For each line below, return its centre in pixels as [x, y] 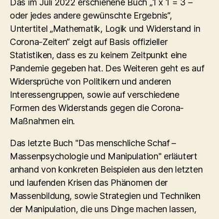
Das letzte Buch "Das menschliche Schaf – [93, 143]
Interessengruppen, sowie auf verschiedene [95, 94]
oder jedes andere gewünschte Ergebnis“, [91, 15]
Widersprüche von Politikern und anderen [90, 81]
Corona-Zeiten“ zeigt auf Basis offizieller [89, 42]
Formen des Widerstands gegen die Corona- [97, 108]
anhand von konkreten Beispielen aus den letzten [106, 169]
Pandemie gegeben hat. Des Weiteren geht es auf [107, 68]
